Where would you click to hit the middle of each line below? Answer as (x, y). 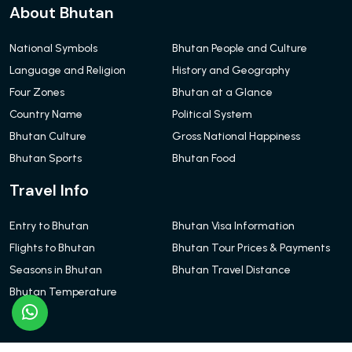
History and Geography (231, 70)
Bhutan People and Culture (239, 48)
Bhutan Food (203, 158)
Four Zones (37, 92)
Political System (212, 114)
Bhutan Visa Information (233, 225)
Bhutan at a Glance (222, 92)
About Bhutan (62, 12)
